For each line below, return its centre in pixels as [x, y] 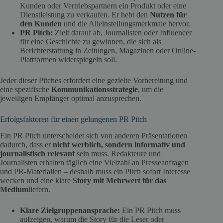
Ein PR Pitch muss [150, 210]
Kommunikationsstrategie [95, 90]
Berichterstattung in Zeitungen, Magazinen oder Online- [108, 51]
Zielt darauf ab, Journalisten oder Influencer [122, 33]
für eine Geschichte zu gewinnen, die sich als [91, 42]
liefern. [39, 189]
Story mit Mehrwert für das [119, 180]
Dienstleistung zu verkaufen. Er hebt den [85, 15]
